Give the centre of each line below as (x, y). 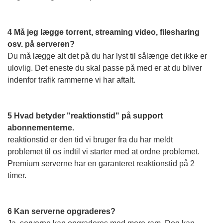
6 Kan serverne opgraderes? (61, 211)
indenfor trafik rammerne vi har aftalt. (71, 80)
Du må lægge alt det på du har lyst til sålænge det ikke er (107, 56)
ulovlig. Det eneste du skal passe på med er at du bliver (105, 68)
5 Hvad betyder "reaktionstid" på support (85, 116)
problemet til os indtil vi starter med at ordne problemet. (104, 152)
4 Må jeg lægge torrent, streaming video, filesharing (104, 32)
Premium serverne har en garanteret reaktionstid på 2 (101, 164)
